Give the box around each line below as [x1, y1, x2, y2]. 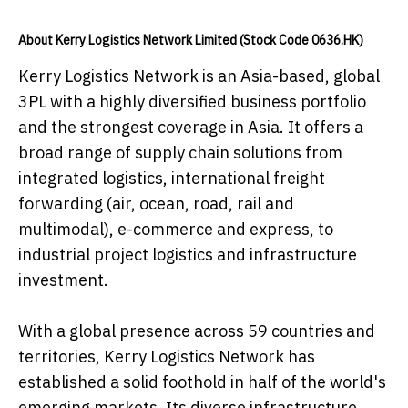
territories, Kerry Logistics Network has [18, 346, 315, 368]
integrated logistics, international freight [18, 168, 325, 189]
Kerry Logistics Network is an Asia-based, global [18, 66, 380, 87]
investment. [18, 270, 108, 291]
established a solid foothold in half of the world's [18, 372, 386, 393]
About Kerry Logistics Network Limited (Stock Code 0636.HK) [18, 32, 363, 49]
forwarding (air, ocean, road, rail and [18, 193, 294, 215]
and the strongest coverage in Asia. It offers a [18, 117, 363, 138]
